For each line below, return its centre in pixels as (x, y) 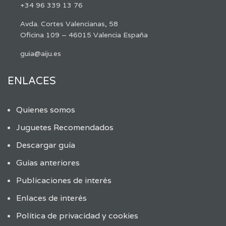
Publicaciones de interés (64, 180)
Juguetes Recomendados (65, 127)
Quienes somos (46, 109)
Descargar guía (46, 145)
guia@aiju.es (41, 53)
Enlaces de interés (51, 198)
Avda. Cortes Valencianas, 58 (69, 23)
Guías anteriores (48, 162)
